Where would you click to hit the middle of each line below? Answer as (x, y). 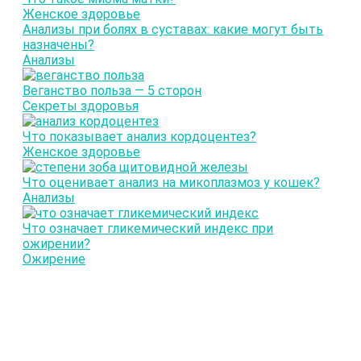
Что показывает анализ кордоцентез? (139, 137)
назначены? (58, 45)
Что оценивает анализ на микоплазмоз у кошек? (171, 183)
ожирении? (56, 244)
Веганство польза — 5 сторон (112, 91)
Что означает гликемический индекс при (148, 229)
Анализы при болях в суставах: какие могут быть (173, 30)
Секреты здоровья (81, 106)
